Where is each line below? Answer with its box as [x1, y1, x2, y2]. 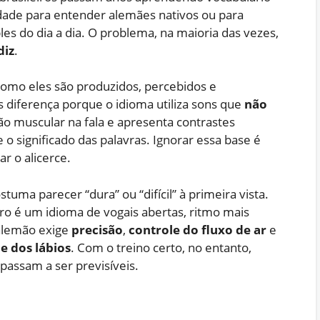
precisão [71, 221, 123, 238]
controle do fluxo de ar [129, 221, 266, 238]
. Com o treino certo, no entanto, [71, 239, 251, 256]
